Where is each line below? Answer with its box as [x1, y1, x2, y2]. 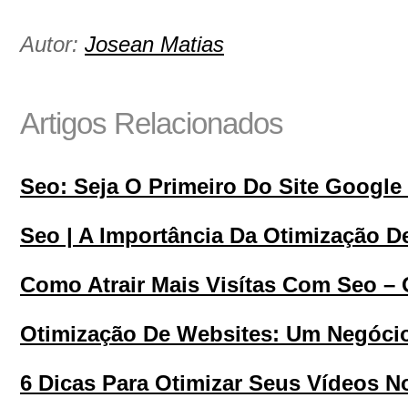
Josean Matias [85, 33, 224, 56]
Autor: [20, 33, 85, 56]
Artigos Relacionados [20, 107, 283, 140]
